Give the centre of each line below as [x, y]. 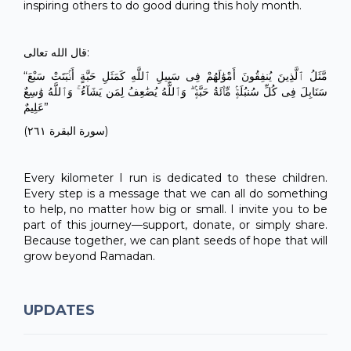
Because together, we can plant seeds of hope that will [175, 240]
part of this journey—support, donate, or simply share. [175, 224]
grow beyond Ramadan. [89, 256]
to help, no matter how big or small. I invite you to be [175, 209]
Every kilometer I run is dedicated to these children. [175, 177]
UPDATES [59, 310]
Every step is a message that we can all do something [175, 193]
